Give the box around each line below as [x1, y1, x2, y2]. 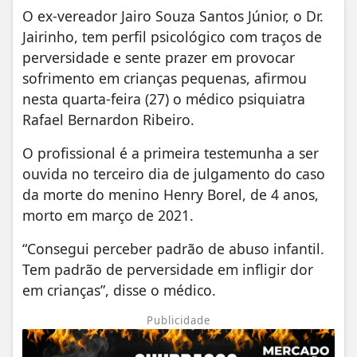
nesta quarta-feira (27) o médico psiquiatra [22, 88, 305, 108]
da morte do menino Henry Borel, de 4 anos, [22, 184, 319, 204]
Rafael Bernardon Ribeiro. [22, 109, 194, 129]
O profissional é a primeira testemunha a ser [22, 143, 319, 163]
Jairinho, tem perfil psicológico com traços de [22, 26, 322, 46]
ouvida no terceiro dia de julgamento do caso [22, 163, 325, 183]
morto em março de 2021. [22, 205, 194, 225]
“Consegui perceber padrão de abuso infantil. [22, 238, 324, 258]
